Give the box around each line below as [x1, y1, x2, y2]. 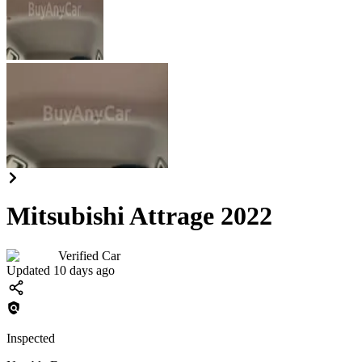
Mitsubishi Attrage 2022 [6, 201, 272, 231]
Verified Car [58, 248, 120, 263]
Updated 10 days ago [6, 263, 115, 277]
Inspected [6, 330, 55, 345]
